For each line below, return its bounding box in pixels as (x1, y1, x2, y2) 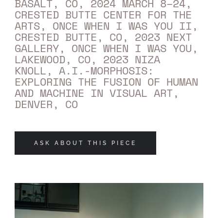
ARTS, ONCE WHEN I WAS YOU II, (14, 18, 198, 33)
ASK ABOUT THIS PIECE (34, 139, 137, 146)
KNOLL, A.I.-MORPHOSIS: (14, 62, 154, 78)
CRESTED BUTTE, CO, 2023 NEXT (14, 29, 192, 44)
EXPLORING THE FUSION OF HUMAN (14, 73, 198, 89)
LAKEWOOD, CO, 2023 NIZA (14, 51, 160, 67)
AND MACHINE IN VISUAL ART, (14, 85, 179, 100)
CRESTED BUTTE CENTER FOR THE (14, 6, 192, 22)
